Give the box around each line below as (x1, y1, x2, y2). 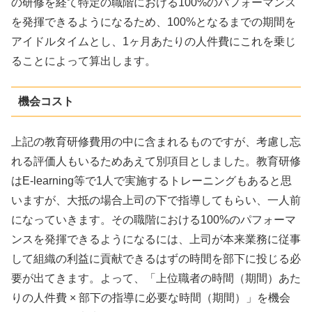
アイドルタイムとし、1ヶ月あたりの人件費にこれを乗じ (11, 36, 296, 48)
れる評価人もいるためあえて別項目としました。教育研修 (11, 155, 301, 168)
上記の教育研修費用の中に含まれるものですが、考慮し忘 (11, 136, 301, 148)
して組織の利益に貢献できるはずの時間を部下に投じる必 (11, 253, 301, 265)
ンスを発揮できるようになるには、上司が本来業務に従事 (11, 233, 301, 246)
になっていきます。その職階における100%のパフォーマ (11, 214, 296, 226)
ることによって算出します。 (11, 55, 156, 68)
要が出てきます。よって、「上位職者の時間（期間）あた (11, 272, 301, 285)
